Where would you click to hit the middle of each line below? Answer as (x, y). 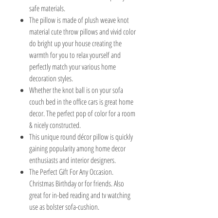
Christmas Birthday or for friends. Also (77, 183)
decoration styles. (51, 78)
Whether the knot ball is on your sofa (76, 90)
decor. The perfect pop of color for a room (82, 113)
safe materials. (47, 8)
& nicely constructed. (55, 125)
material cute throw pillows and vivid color (82, 31)
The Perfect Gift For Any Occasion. (71, 172)
